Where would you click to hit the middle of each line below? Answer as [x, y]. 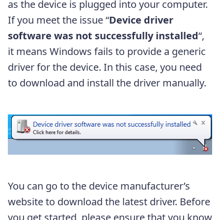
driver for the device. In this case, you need [105, 67]
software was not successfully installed [103, 35]
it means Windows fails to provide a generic [107, 51]
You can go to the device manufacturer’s [99, 186]
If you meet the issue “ [58, 20]
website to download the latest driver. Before [109, 201]
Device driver [141, 20]
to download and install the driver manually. [107, 82]
